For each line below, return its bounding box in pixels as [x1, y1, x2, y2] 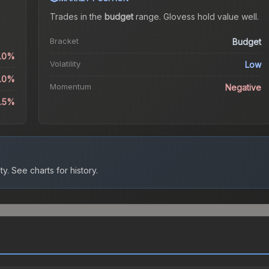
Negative [225, 82, 262, 93]
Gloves [163, 11, 191, 22]
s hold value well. [190, 11, 259, 22]
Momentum [49, 82, 91, 92]
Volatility [49, 59, 80, 69]
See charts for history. [9, 165, 98, 176]
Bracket [49, 36, 79, 46]
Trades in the [49, 11, 104, 22]
